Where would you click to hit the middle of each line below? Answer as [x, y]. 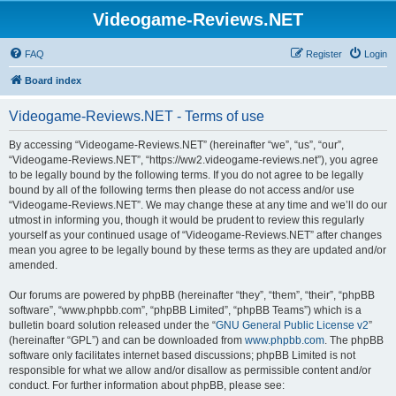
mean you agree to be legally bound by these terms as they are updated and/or [198, 250]
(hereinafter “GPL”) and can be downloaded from [127, 340]
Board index [53, 80]
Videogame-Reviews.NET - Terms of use [137, 116]
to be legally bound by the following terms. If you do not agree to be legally [186, 175]
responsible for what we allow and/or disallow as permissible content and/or [190, 370]
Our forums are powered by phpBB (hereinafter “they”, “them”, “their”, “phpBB [192, 295]
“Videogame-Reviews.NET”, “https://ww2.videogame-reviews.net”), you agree [194, 160]
